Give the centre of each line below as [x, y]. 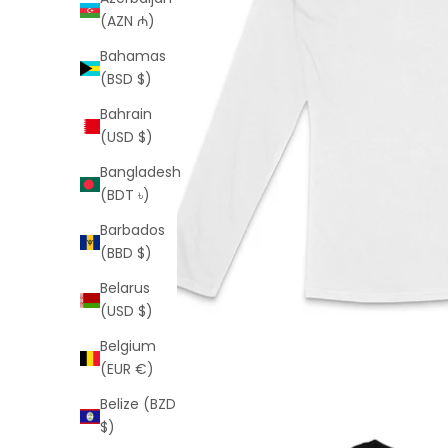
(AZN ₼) [127, 21]
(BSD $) [126, 79]
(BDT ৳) [125, 195]
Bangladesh [140, 172]
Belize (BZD [138, 404]
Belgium [128, 346]
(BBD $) [126, 253]
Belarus [125, 288]
